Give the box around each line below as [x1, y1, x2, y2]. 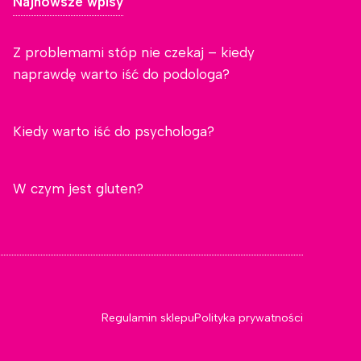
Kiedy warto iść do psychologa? [13, 123, 214, 140]
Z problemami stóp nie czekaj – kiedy [13, 44, 255, 61]
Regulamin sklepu [102, 311, 194, 326]
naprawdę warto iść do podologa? [13, 66, 230, 83]
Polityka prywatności [194, 311, 303, 326]
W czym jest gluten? [13, 180, 143, 197]
